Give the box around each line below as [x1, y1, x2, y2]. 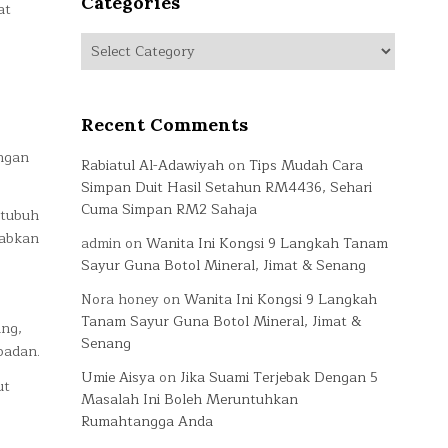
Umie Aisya [81, 366, 155, 389]
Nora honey [81, 288, 159, 311]
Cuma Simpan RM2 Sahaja [81, 198, 257, 221]
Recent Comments [81, 113, 248, 136]
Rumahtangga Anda [81, 410, 213, 433]
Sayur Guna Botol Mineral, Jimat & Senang [81, 254, 366, 277]
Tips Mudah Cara [249, 154, 363, 177]
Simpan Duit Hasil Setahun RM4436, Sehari [81, 176, 372, 199]
